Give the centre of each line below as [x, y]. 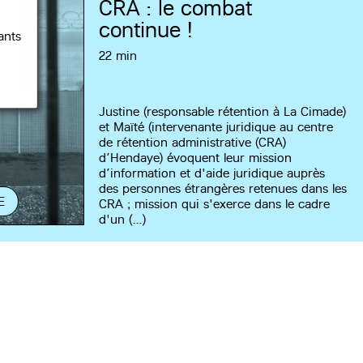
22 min [118, 56]
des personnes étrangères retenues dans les [223, 189]
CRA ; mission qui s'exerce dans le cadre [215, 204]
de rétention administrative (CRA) [193, 143]
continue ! [146, 30]
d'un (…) [123, 220]
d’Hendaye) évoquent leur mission [196, 158]
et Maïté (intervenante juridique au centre [216, 127]
